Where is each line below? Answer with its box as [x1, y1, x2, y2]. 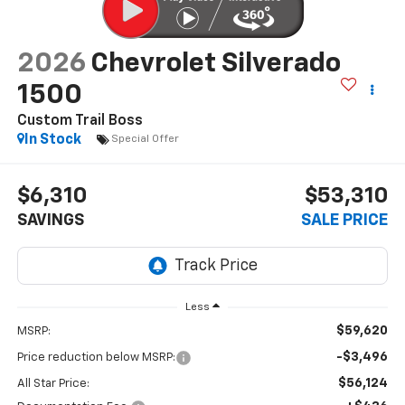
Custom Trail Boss [16, 113, 143, 128]
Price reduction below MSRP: [16, 352, 175, 364]
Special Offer [110, 134, 179, 146]
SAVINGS [16, 212, 84, 230]
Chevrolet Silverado [89, 50, 341, 78]
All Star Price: [16, 378, 89, 391]
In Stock [24, 132, 81, 147]
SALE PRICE [301, 212, 389, 230]
